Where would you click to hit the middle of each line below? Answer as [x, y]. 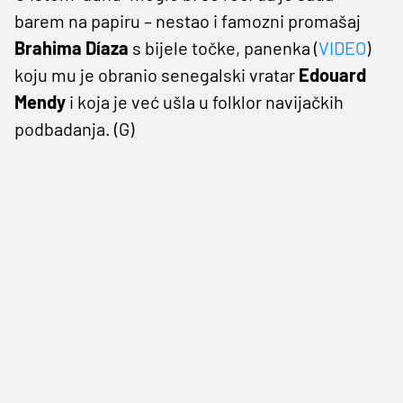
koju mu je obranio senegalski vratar [157, 74]
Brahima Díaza [72, 47]
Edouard [332, 74]
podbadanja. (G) [74, 128]
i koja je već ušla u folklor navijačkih [205, 101]
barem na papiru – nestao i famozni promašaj [188, 20]
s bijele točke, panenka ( [224, 47]
